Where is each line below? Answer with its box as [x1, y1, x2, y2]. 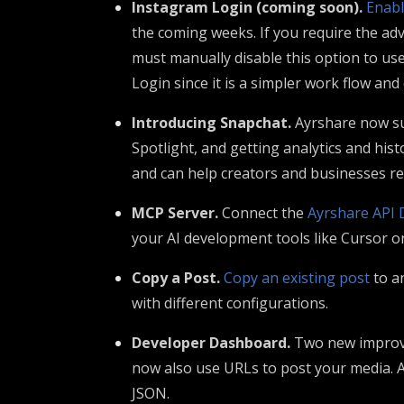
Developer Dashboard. [132, 333, 290, 353]
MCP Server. [132, 203, 218, 223]
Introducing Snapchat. [132, 113, 291, 133]
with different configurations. [132, 293, 328, 313]
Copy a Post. [132, 268, 220, 288]
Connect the [218, 203, 308, 223]
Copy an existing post [224, 268, 370, 288]
